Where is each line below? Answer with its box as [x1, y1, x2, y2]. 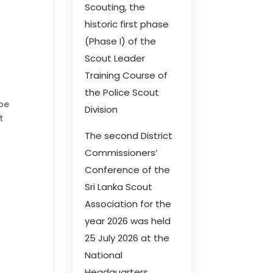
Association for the [85, 197, 172, 210]
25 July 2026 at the [85, 232, 170, 244]
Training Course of [85, 69, 168, 82]
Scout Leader [85, 52, 146, 65]
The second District [85, 129, 173, 142]
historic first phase [85, 18, 169, 30]
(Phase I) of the [85, 35, 157, 48]
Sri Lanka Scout [85, 180, 153, 193]
